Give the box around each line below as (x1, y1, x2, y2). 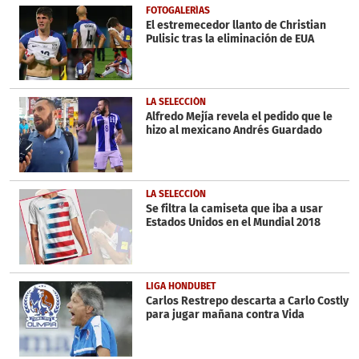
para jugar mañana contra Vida (145, 307, 305, 321)
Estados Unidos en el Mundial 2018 (145, 216, 321, 230)
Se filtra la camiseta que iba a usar (145, 202, 323, 216)
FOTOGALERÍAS (145, 4, 210, 16)
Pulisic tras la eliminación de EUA (145, 31, 314, 46)
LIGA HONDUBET (145, 280, 216, 292)
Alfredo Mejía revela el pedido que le (145, 110, 333, 124)
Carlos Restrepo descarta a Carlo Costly (145, 293, 349, 308)
